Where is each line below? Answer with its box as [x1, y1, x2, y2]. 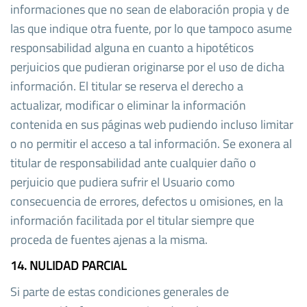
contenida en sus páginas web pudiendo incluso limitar [10, 114, 293, 134]
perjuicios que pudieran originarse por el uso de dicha [10, 57, 284, 76]
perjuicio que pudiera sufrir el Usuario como [10, 172, 235, 191]
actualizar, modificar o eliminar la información [10, 95, 246, 114]
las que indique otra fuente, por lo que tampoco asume [10, 19, 292, 38]
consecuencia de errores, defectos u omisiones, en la [10, 191, 283, 210]
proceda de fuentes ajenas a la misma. [10, 230, 208, 249]
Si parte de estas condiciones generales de [10, 282, 229, 301]
